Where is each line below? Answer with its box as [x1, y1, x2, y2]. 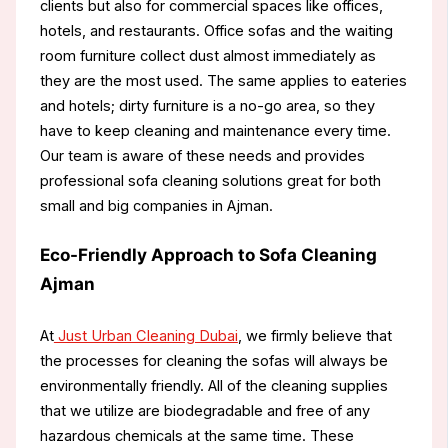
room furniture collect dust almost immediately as [39, 46, 376, 65]
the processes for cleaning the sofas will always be [39, 352, 388, 371]
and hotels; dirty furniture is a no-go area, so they [39, 96, 375, 115]
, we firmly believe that [237, 327, 392, 346]
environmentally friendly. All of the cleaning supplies [39, 377, 388, 396]
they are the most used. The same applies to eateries [39, 71, 407, 90]
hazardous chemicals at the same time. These [39, 427, 354, 446]
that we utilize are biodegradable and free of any [39, 402, 370, 421]
